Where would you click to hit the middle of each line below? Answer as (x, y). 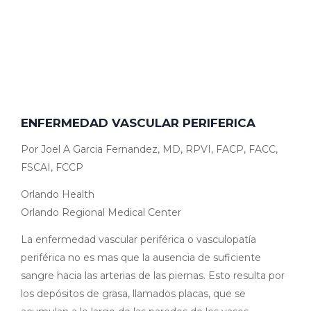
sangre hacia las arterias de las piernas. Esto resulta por (153, 276)
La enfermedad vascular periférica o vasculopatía (138, 240)
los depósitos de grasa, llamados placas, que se (133, 294)
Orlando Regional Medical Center (101, 213)
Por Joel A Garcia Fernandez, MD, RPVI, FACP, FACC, (149, 150)
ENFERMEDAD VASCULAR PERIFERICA (138, 123)
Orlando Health (58, 195)
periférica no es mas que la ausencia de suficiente (141, 258)
